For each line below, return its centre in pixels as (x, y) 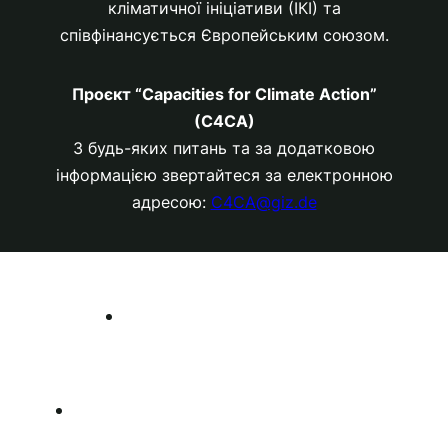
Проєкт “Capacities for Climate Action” (224, 94)
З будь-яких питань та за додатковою (224, 148)
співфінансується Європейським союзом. (224, 35)
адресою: (171, 202)
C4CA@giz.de (263, 202)
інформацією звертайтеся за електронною (224, 175)
